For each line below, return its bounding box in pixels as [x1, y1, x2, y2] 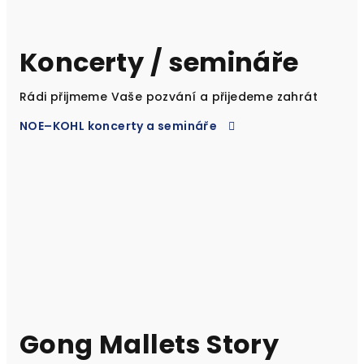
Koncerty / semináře [19, 43, 299, 80]
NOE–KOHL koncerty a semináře [19, 117, 218, 134]
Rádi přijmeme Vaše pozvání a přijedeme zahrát [19, 88, 318, 105]
